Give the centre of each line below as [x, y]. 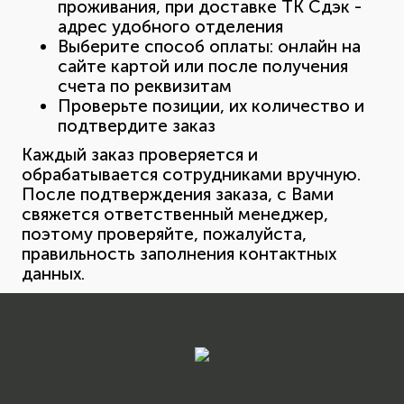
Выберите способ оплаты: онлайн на [209, 46]
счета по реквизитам [145, 86]
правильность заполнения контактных [179, 254]
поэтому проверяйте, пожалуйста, [164, 234]
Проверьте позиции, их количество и [211, 106]
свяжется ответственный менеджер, [175, 214]
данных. [53, 274]
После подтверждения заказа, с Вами [178, 194]
